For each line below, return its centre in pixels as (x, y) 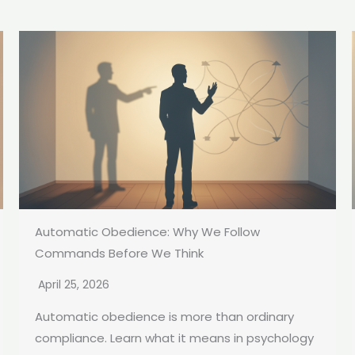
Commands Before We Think (119, 254)
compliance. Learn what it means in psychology (174, 338)
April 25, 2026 (74, 285)
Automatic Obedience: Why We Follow (147, 232)
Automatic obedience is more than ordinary (164, 317)
